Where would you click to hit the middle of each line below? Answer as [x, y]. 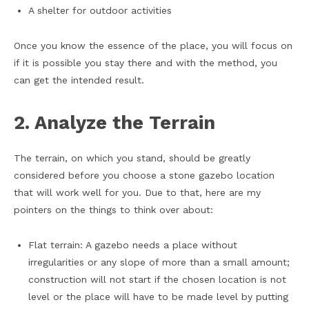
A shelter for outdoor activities [100, 11]
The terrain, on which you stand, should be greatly [132, 158]
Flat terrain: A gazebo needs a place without [133, 245]
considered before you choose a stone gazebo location [144, 176]
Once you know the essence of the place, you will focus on [153, 46]
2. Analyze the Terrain [114, 123]
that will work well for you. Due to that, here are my [137, 193]
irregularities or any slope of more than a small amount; [159, 262]
